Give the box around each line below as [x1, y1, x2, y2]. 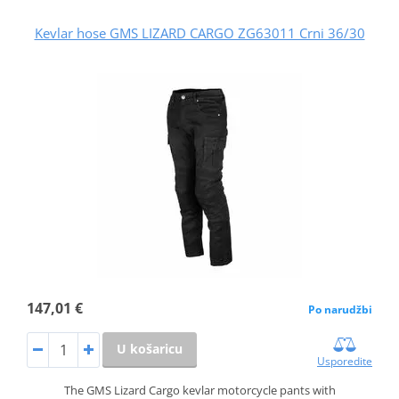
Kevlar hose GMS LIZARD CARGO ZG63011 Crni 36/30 [34, 24, 365, 43]
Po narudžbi [308, 302, 373, 318]
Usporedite [317, 354, 373, 370]
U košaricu [116, 340, 183, 358]
